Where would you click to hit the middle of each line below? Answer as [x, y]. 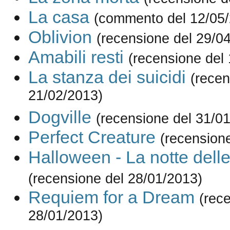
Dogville [60, 117]
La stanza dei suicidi [107, 77]
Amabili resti [76, 57]
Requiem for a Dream [111, 197]
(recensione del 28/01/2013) [115, 179]
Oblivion [60, 37]
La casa [59, 17]
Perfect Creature [92, 137]
